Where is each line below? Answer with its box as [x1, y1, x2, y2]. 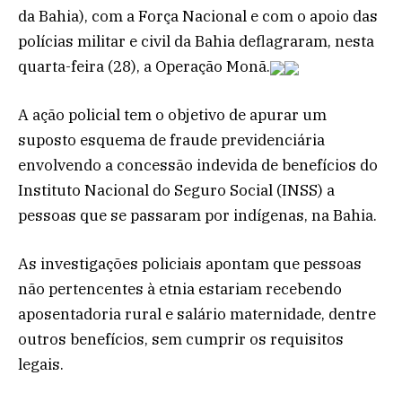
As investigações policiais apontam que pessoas [18, 254, 362, 275]
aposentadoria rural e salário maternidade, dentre [18, 304, 376, 325]
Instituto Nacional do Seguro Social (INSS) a [18, 180, 335, 201]
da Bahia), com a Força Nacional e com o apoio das [18, 5, 378, 26]
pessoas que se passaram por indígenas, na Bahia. [18, 205, 377, 226]
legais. [18, 354, 64, 375]
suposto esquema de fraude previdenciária [18, 130, 325, 151]
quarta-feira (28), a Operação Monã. [18, 56, 270, 76]
